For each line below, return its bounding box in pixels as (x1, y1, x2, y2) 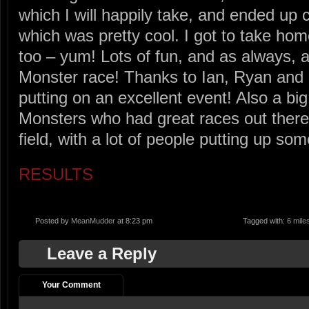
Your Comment (41, 280, 101, 290)
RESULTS (19, 164, 93, 183)
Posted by (35, 217, 71, 226)
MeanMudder (71, 217, 115, 226)
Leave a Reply (47, 244, 157, 263)
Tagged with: (243, 217, 287, 226)
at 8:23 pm (115, 217, 152, 226)
